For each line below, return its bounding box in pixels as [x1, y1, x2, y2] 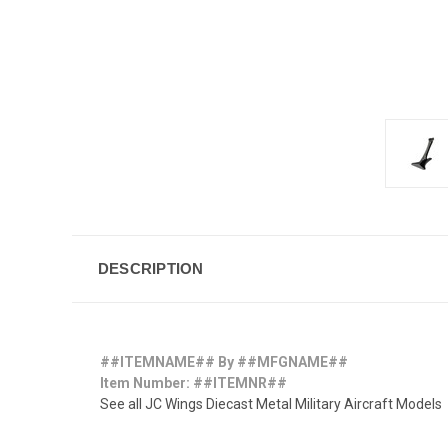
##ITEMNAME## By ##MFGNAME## [100, 353, 348, 370]
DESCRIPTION [97, 259, 204, 277]
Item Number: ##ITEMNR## [100, 374, 287, 391]
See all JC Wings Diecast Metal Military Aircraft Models [100, 395, 442, 412]
